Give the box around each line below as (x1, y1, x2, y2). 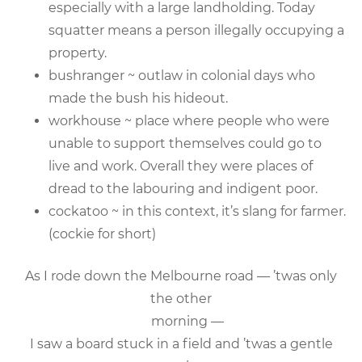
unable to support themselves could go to (48, 135, 322, 151)
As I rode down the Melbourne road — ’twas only (25, 267, 337, 284)
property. (48, 44, 107, 61)
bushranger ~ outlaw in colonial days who (48, 67, 315, 83)
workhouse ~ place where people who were (48, 112, 330, 128)
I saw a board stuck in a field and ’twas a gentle (29, 335, 333, 351)
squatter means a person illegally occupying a (48, 22, 344, 38)
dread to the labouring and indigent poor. (48, 180, 318, 196)
